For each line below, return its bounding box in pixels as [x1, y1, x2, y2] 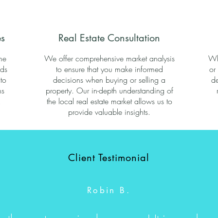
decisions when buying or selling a [53, 74, 165, 85]
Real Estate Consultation [58, 32, 160, 44]
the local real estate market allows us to [46, 96, 172, 107]
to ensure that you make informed [55, 64, 163, 74]
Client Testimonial [68, 151, 149, 164]
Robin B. [87, 185, 131, 196]
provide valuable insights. [68, 107, 150, 117]
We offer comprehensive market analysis [44, 53, 175, 64]
